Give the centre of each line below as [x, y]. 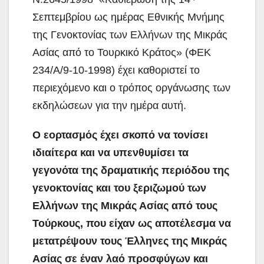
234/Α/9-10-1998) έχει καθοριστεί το [116, 70]
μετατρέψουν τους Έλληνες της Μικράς [130, 241]
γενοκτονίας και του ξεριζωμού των [119, 188]
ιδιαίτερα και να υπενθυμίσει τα [110, 152]
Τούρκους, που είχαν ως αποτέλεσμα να [132, 223]
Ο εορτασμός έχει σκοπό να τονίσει [120, 135]
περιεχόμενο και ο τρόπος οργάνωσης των [131, 88]
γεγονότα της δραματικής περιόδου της [131, 170]
